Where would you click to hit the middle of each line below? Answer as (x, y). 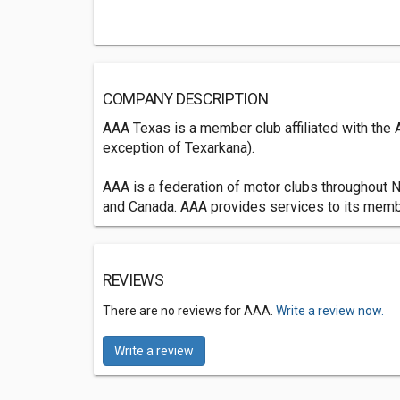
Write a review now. (330, 311)
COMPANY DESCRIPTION (186, 99)
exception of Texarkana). (179, 148)
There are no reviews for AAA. (189, 311)
